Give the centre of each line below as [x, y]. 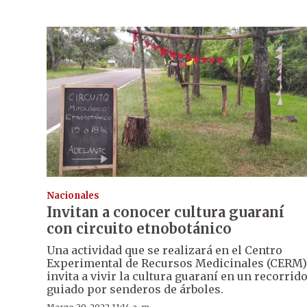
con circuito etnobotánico [139, 228]
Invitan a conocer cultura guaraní [165, 212]
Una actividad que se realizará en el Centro [164, 250]
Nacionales [73, 195]
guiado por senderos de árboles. [135, 289]
